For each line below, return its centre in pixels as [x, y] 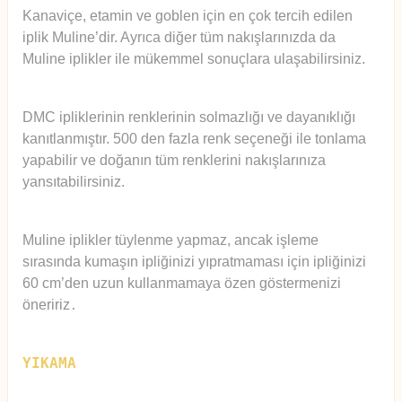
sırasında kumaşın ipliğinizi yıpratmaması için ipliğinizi [194, 262]
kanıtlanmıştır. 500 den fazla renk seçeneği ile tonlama [194, 139]
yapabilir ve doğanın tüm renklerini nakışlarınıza [174, 160]
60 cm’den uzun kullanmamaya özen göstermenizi [182, 283]
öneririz [46, 305]
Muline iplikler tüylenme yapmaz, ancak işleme [170, 240]
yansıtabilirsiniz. [74, 182]
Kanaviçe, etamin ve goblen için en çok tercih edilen [188, 16]
